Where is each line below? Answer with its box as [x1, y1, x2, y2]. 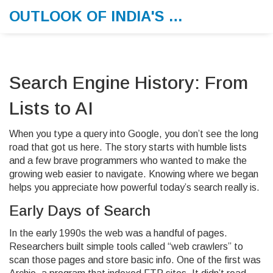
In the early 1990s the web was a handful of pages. [9, 228, 227, 238]
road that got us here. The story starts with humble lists [9, 142, 247, 152]
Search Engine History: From [9, 73, 248, 93]
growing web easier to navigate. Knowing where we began [9, 169, 258, 179]
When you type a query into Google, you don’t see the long [9, 129, 258, 139]
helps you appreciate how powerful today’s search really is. [9, 182, 260, 193]
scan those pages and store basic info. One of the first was [9, 255, 261, 265]
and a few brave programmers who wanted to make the [9, 155, 247, 166]
